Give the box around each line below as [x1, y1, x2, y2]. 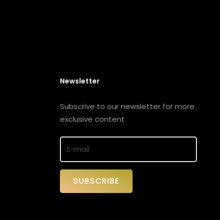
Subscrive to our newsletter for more [60, 101, 195, 111]
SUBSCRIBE [73, 175, 119, 187]
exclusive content [60, 113, 125, 124]
